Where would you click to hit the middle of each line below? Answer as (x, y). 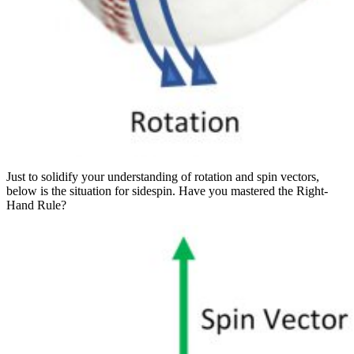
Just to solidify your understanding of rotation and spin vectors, (163, 176)
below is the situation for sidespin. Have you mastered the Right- (167, 190)
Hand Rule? (36, 205)
